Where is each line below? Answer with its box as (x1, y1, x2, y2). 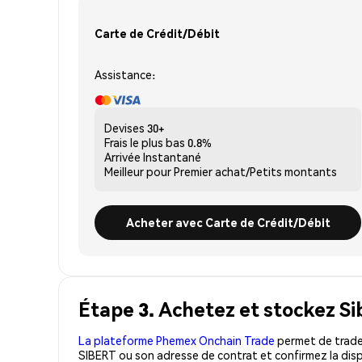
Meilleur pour (104, 163, 171, 179)
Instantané (143, 149, 201, 164)
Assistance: (95, 66, 155, 82)
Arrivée (104, 149, 141, 164)
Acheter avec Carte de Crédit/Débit (125, 214, 330, 229)
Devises (104, 120, 145, 135)
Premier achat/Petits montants (174, 163, 337, 179)
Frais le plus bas (104, 134, 185, 149)
